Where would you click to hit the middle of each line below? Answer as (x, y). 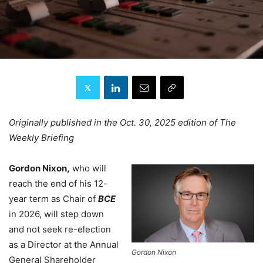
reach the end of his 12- (58, 184)
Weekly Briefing (41, 138)
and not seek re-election (60, 230)
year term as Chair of (53, 199)
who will (88, 168)
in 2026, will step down (56, 214)
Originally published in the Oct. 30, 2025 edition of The (122, 123)
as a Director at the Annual (64, 245)
